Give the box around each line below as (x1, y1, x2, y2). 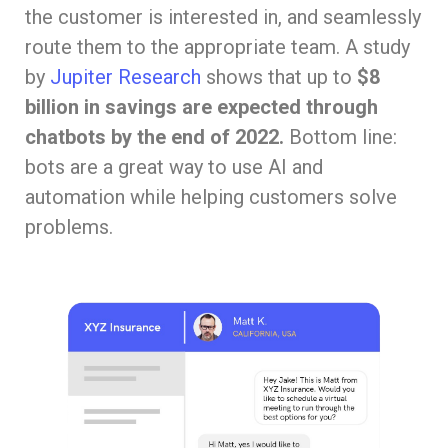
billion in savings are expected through (25, 94, 378, 119)
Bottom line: (284, 124, 397, 149)
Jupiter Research (50, 64, 201, 89)
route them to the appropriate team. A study (25, 34, 410, 59)
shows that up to (201, 64, 352, 89)
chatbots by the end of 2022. (25, 124, 284, 149)
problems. (25, 214, 113, 239)
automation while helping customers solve (25, 184, 397, 209)
